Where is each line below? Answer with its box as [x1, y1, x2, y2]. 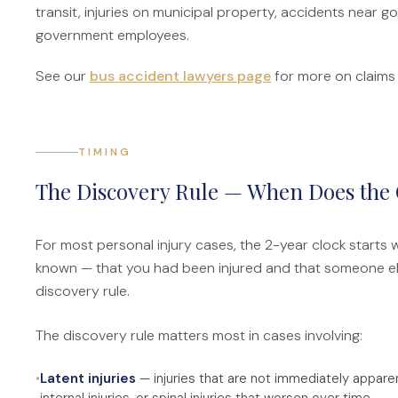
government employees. [36, 26, 189, 44]
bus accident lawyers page [90, 67, 271, 85]
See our [36, 67, 90, 85]
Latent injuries [40, 370, 136, 387]
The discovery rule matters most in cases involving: [36, 326, 362, 345]
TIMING [78, 145, 131, 159]
